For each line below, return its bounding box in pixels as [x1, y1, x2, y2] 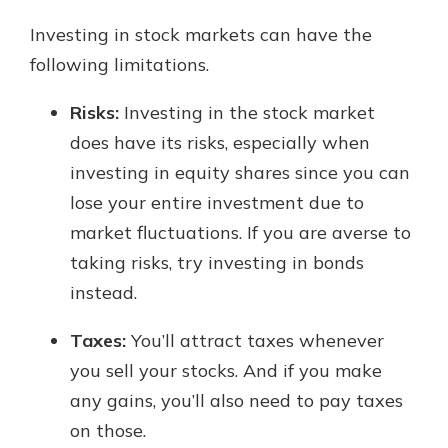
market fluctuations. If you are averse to [70, 221, 411, 245]
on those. [70, 419, 146, 443]
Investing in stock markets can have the [30, 23, 372, 47]
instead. [70, 281, 137, 305]
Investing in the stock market [119, 101, 375, 125]
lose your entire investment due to [70, 191, 364, 215]
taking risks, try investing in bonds [70, 251, 364, 275]
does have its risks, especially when [70, 131, 370, 155]
